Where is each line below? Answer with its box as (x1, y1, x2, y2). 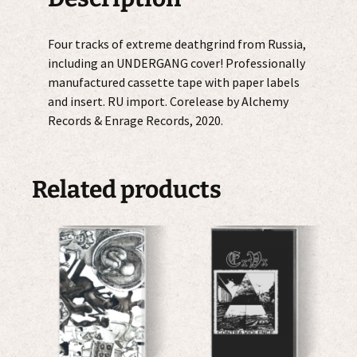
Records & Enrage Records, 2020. (48, 112, 223, 128)
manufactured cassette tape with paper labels (48, 73, 300, 90)
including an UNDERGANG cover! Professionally (48, 54, 305, 71)
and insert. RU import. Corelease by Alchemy (48, 92, 288, 109)
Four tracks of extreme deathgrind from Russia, (48, 35, 306, 52)
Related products (32, 175, 222, 204)
